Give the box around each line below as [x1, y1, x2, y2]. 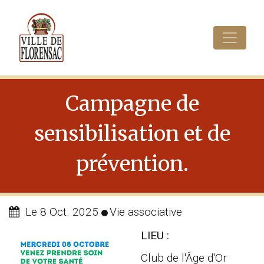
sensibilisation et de [34, 120, 230, 147]
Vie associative [110, 205, 182, 219]
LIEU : [141, 229, 169, 242]
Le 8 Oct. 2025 [22, 205, 101, 219]
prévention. [75, 150, 189, 177]
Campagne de [65, 90, 199, 117]
